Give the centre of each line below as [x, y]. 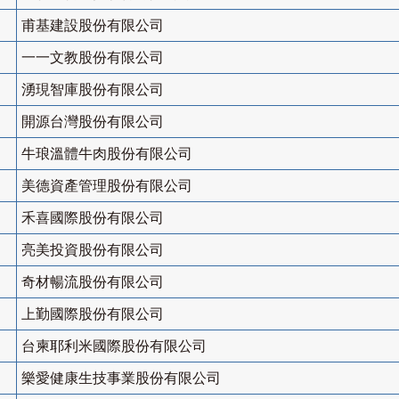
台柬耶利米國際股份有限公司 [114, 346]
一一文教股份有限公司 [93, 58]
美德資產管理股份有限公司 [107, 186]
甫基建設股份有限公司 [93, 26]
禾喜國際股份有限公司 [93, 218]
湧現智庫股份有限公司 [93, 90]
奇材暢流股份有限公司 [93, 282]
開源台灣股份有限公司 [93, 122]
